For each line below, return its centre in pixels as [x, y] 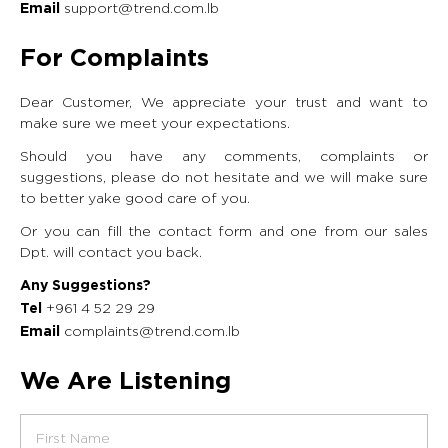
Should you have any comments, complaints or [224, 155]
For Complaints [114, 59]
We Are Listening [125, 382]
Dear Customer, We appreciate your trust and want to [224, 101]
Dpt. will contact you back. [111, 251]
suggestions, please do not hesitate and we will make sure [224, 176]
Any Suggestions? [85, 286]
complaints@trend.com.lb [152, 330]
